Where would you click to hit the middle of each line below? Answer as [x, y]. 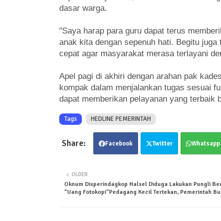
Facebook [119, 143]
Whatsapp [205, 143]
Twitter [162, 143]
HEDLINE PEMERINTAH [121, 119]
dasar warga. [83, 8]
